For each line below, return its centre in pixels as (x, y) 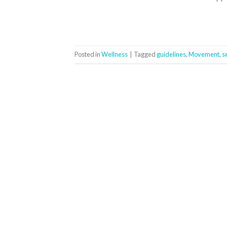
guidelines (171, 54)
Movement (204, 54)
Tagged (145, 54)
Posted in (88, 54)
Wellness (115, 54)
